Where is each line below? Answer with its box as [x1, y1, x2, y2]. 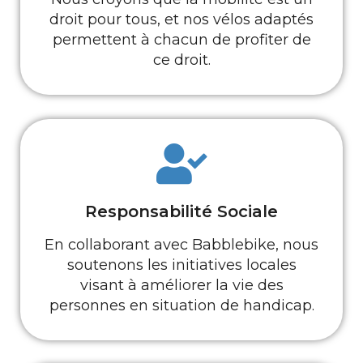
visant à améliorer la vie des [79, 276, 284, 294]
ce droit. [152, 51, 211, 69]
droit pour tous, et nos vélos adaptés [49, 11, 314, 28]
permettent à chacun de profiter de [52, 31, 311, 49]
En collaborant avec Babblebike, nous [45, 236, 318, 254]
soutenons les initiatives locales [66, 256, 297, 274]
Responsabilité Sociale [85, 202, 278, 221]
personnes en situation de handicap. [49, 297, 314, 314]
